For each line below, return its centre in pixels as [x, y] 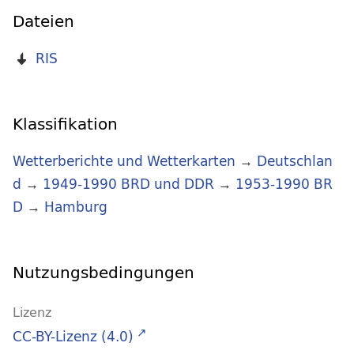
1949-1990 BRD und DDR [128, 184]
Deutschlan [295, 161]
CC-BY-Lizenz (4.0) [73, 337]
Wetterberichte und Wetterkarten [124, 161]
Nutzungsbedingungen [104, 273]
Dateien [43, 21]
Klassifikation [65, 124]
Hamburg [76, 207]
